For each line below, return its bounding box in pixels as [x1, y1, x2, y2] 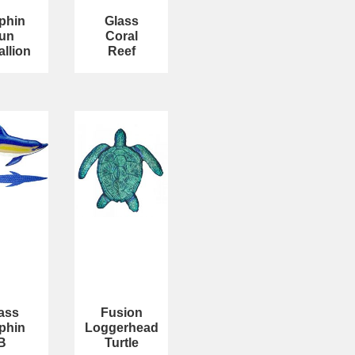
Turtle [104, 335, 139, 349]
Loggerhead [84, 320, 158, 334]
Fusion [100, 305, 143, 319]
